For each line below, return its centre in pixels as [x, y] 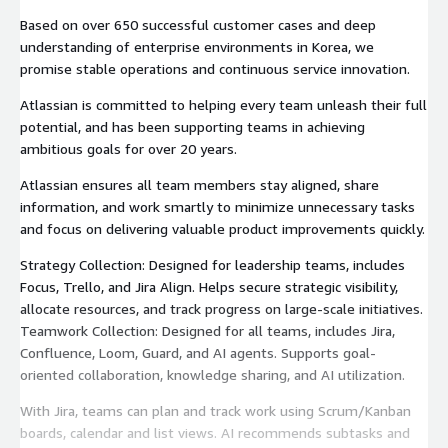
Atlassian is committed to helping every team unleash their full [223, 104]
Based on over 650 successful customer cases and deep [198, 24]
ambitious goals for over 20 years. [128, 148]
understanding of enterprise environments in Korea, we [197, 46]
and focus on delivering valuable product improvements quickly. [222, 228]
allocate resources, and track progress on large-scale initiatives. [221, 308]
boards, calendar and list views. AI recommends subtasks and [215, 432]
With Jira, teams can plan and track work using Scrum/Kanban [215, 410]
